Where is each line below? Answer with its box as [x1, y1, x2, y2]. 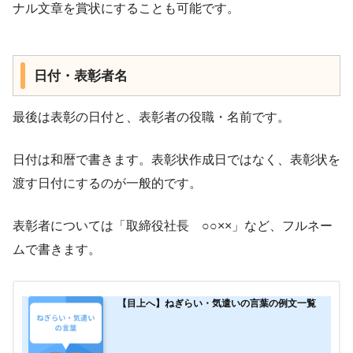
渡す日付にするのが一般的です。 [13, 176, 202, 191]
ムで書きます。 [13, 243, 101, 257]
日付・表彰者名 [33, 68, 128, 84]
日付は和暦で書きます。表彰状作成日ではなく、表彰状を [13, 153, 340, 167]
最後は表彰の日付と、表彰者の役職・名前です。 [13, 110, 290, 124]
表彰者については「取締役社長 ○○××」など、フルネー [13, 219, 333, 233]
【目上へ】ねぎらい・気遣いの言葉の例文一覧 [117, 298, 316, 310]
